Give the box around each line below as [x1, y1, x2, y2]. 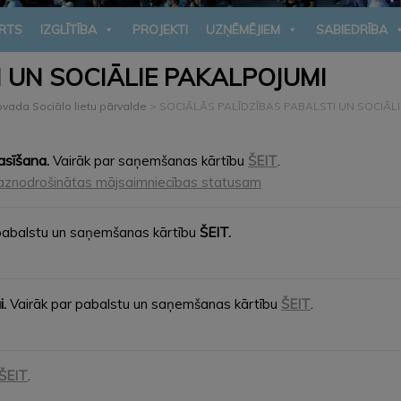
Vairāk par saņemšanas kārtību [53, 151, 248, 169]
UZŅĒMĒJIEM [206, 21, 280, 38]
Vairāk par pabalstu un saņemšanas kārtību [6, 294, 281, 312]
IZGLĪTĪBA [40, 21, 97, 38]
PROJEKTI [132, 21, 188, 38]
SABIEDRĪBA [316, 21, 388, 38]
